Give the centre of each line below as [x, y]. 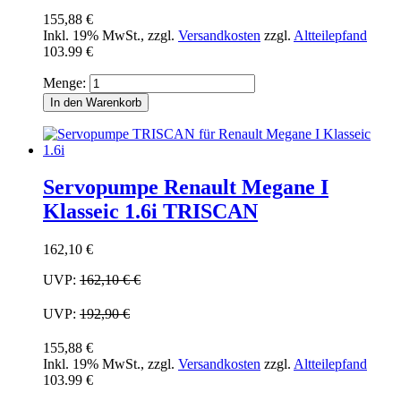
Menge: [64, 82]
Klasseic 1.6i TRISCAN [150, 212]
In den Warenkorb [96, 102]
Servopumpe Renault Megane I [186, 188]
